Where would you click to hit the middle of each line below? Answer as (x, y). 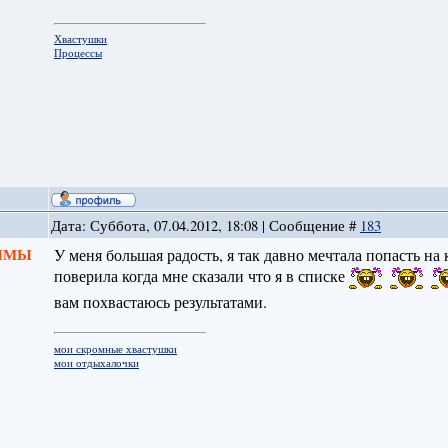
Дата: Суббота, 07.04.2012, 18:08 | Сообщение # (205, 226)
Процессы (77, 53)
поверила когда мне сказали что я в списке (201, 276)
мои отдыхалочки (96, 362)
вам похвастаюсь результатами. (160, 302)
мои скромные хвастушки (115, 348)
